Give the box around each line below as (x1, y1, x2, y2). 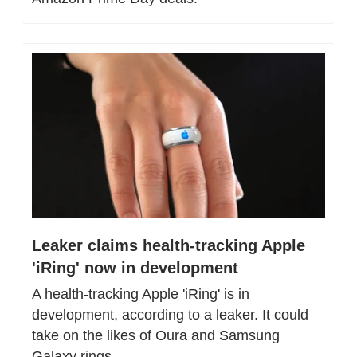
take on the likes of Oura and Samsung (32, 327, 280, 343)
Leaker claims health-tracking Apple (32, 236, 305, 254)
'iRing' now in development (32, 258, 238, 277)
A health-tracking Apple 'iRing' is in (32, 285, 249, 302)
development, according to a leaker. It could (32, 306, 308, 323)
